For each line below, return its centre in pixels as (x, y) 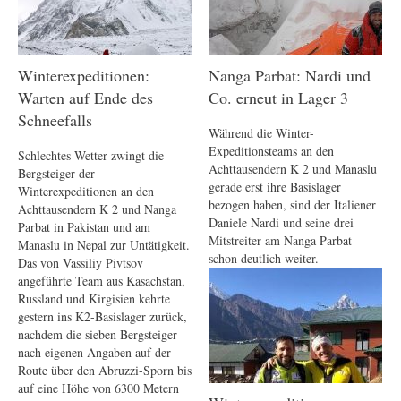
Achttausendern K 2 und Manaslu (293, 169)
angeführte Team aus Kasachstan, (102, 281)
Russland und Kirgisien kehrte (94, 299)
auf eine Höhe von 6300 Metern (98, 388)
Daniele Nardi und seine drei (281, 222)
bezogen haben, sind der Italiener (292, 205)
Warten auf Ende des (85, 98)
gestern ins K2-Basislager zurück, (102, 316)
